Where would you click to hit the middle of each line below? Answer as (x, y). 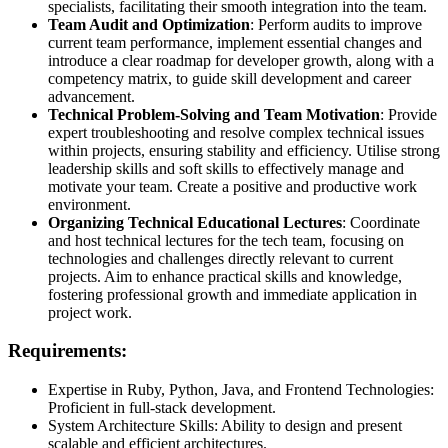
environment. (89, 204)
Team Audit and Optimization (149, 24)
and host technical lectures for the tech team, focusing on (226, 240)
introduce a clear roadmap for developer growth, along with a (241, 60)
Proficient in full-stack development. (162, 407)
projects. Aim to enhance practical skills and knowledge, (225, 276)
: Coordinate (381, 222)
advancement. (91, 96)
